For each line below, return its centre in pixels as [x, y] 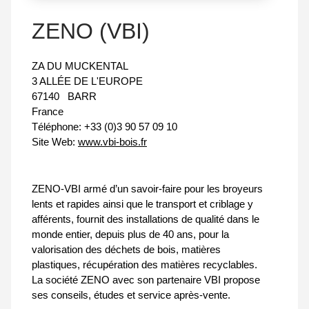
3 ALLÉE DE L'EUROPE [87, 81]
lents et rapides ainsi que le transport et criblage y [142, 204]
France [48, 112]
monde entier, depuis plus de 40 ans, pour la [130, 235]
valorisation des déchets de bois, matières [126, 250]
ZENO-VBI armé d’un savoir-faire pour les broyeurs [147, 189]
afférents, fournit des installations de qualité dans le [146, 219]
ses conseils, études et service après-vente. [131, 295]
